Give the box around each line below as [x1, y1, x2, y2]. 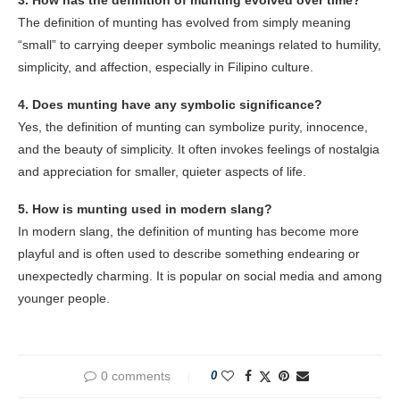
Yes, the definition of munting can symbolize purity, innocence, [18, 119, 368, 134]
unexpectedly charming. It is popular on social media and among [18, 268, 382, 283]
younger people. [18, 290, 110, 305]
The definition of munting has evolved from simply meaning [18, 14, 351, 29]
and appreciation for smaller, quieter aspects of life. [18, 163, 306, 179]
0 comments [101, 368, 171, 383]
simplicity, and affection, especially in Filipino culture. [18, 59, 313, 74]
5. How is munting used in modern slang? [18, 201, 272, 216]
